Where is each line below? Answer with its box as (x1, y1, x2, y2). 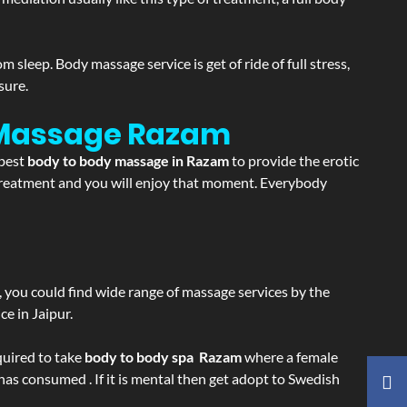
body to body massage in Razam (27, 152, 232, 169)
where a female (242, 348, 338, 365)
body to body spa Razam (84, 348, 242, 365)
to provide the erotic (232, 152, 359, 169)
